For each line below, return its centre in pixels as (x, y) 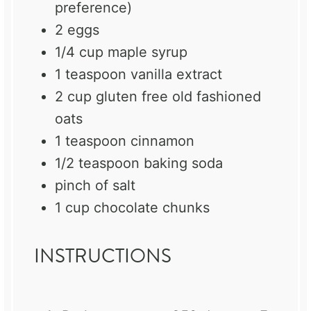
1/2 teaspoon (97, 163)
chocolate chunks (150, 208)
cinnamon (160, 141)
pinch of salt (95, 186)
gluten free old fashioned (176, 97)
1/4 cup (79, 52)
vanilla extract (174, 75)
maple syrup (145, 52)
